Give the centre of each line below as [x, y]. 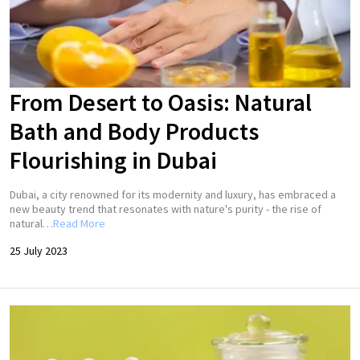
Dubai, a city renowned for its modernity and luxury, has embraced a [173, 195]
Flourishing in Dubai [113, 160]
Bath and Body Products [134, 131]
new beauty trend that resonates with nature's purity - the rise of [166, 209]
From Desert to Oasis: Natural [161, 102]
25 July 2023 [39, 251]
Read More [79, 224]
